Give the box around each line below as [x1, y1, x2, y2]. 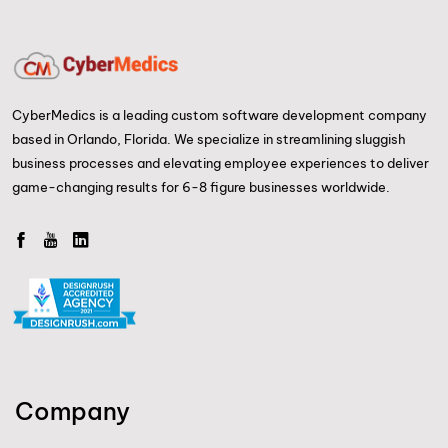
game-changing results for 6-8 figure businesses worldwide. [12, 178, 390, 194]
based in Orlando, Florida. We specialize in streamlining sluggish [12, 130, 406, 146]
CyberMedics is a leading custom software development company [12, 106, 427, 122]
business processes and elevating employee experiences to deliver [12, 154, 429, 170]
